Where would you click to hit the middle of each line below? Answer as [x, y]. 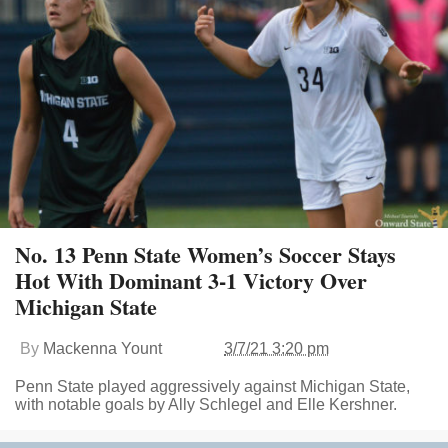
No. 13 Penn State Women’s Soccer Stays [205, 255]
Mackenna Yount [102, 349]
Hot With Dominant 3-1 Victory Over [191, 281]
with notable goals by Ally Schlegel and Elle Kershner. [206, 405]
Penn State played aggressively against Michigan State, [212, 387]
